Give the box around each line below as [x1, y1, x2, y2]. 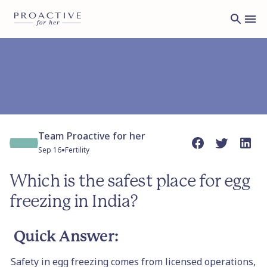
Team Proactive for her [38, 129, 145, 142]
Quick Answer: [13, 229, 119, 244]
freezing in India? [10, 193, 138, 210]
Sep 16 [38, 145, 61, 155]
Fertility [65, 145, 89, 155]
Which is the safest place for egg [10, 173, 250, 190]
